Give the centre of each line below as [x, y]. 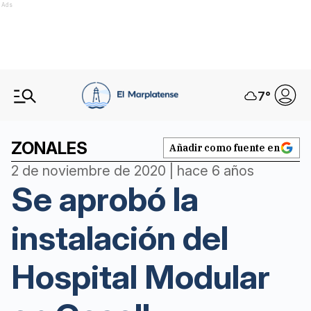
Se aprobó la [105, 199]
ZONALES [49, 148]
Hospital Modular [141, 277]
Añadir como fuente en [225, 148]
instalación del [120, 238]
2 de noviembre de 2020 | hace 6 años [133, 171]
